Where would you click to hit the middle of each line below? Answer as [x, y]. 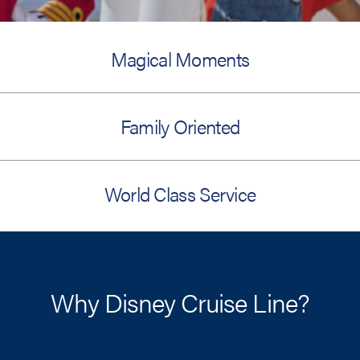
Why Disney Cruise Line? [180, 302]
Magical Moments [180, 59]
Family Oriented [180, 127]
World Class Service [180, 194]
